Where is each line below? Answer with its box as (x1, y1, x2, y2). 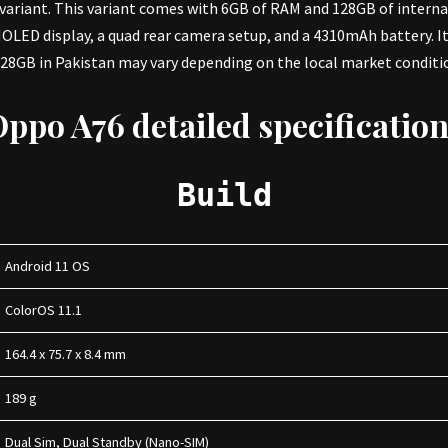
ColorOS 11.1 (5, 301, 89, 319)
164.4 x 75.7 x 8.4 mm (5, 345, 133, 363)
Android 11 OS (5, 257, 97, 275)
